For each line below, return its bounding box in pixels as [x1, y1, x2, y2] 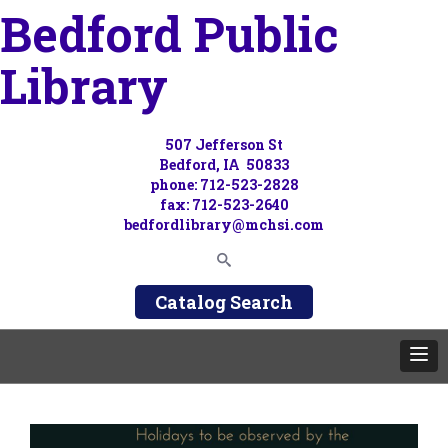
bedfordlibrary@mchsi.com [124, 215, 324, 234]
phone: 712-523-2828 [149, 175, 299, 194]
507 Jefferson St [165, 135, 283, 154]
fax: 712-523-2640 [159, 195, 289, 214]
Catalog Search [155, 290, 293, 314]
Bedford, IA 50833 [159, 155, 289, 174]
